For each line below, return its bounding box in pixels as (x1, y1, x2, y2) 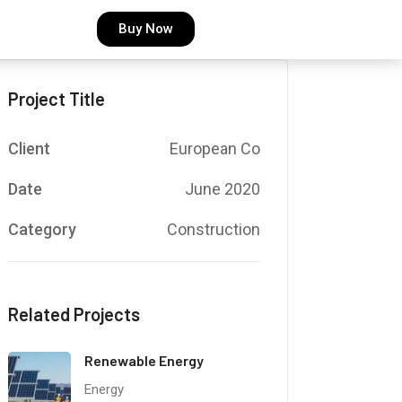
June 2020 (184, 179, 260, 198)
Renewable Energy (83, 351, 204, 369)
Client (7, 138, 50, 158)
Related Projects (7, 302, 140, 325)
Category (7, 219, 76, 239)
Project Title (7, 87, 105, 109)
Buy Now (118, 21, 173, 38)
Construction (166, 219, 260, 239)
